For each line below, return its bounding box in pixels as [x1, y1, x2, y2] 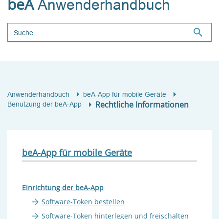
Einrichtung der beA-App [22, 182, 104, 192]
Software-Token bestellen [42, 197, 125, 206]
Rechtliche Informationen [95, 99, 189, 110]
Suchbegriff [7, 22, 49, 34]
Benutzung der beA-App [7, 100, 82, 109]
